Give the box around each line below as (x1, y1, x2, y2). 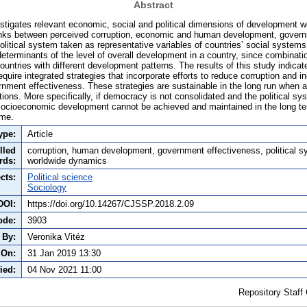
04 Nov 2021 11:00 (27, 264, 101, 275)
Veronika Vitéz (27, 231, 85, 242)
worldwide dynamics (27, 155, 107, 166)
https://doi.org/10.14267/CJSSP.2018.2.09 (27, 198, 194, 209)
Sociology (27, 182, 66, 193)
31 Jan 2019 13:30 (27, 247, 101, 258)
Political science (27, 171, 93, 182)
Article (27, 128, 53, 139)
